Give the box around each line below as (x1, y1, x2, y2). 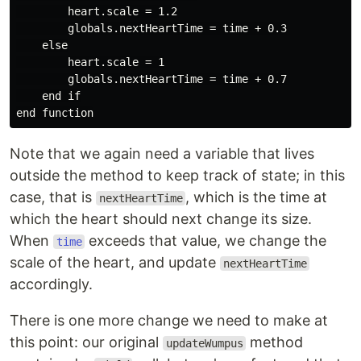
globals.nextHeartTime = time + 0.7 (16, 73, 287, 85)
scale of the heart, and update (10, 254, 220, 271)
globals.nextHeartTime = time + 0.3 (16, 22, 287, 35)
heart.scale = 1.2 (16, 5, 177, 18)
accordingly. (10, 276, 93, 293)
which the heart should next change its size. (10, 210, 312, 227)
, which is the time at (185, 189, 328, 205)
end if (16, 89, 81, 102)
